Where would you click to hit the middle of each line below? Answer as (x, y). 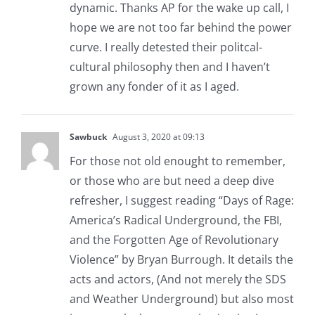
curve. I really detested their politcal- (166, 47)
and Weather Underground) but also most (181, 299)
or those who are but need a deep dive (172, 181)
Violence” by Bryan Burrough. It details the (181, 260)
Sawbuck (88, 137)
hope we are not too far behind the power (180, 28)
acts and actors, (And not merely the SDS (178, 279)
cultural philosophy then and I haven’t (169, 67)
